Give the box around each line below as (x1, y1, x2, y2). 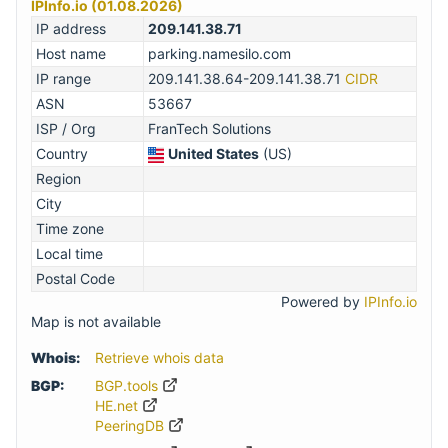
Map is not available (31, 313, 161, 330)
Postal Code (36, 270, 115, 287)
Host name (36, 45, 106, 62)
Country (36, 145, 88, 162)
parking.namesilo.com (148, 45, 291, 62)
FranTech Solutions (148, 120, 271, 137)
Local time (36, 245, 103, 262)
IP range (36, 70, 91, 87)
